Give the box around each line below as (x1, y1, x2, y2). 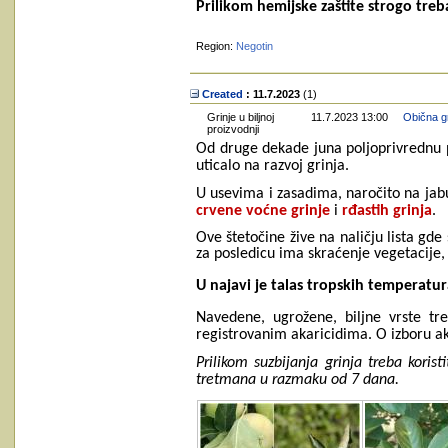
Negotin (236, 40, 273, 52)
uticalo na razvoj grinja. (196, 158, 349, 174)
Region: (196, 40, 236, 52)
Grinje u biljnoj (207, 111, 274, 123)
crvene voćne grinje (196, 202, 330, 219)
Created (202, 88, 243, 100)
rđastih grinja (342, 202, 432, 219)
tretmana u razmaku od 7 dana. (196, 371, 399, 388)
